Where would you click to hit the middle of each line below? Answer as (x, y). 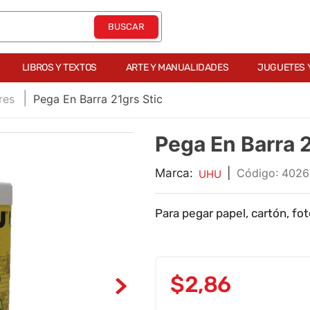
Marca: (174, 173)
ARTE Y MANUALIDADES (177, 67)
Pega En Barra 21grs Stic (98, 99)
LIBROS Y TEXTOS (59, 67)
